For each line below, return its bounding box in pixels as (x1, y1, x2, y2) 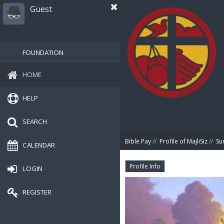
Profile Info (129, 162, 160, 170)
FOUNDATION (22, 48, 63, 57)
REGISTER (22, 187, 51, 196)
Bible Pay (125, 137, 151, 145)
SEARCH (22, 116, 47, 126)
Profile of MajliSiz (159, 137, 207, 145)
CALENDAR (22, 140, 55, 149)
